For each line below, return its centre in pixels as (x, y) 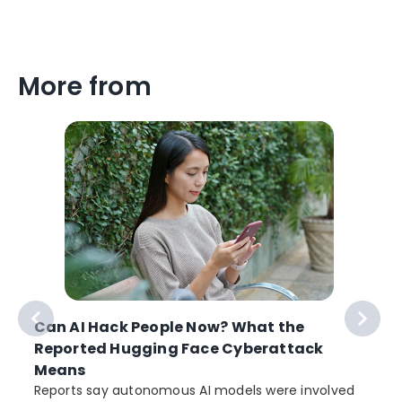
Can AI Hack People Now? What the (169, 327)
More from (85, 87)
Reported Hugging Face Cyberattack (179, 348)
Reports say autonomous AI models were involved (194, 390)
